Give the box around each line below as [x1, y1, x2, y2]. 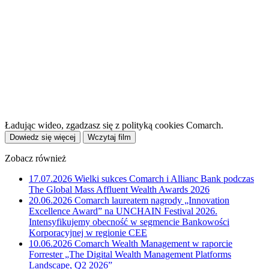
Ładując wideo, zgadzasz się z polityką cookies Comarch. [5, 119, 223, 130]
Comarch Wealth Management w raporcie [74, 238, 232, 249]
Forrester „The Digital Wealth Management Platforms [29, 249, 231, 259]
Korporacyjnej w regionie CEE [29, 227, 147, 238]
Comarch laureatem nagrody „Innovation [74, 195, 229, 205]
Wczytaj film [88, 132, 131, 142]
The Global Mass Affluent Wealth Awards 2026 [29, 184, 210, 195]
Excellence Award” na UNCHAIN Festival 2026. [29, 205, 217, 216]
